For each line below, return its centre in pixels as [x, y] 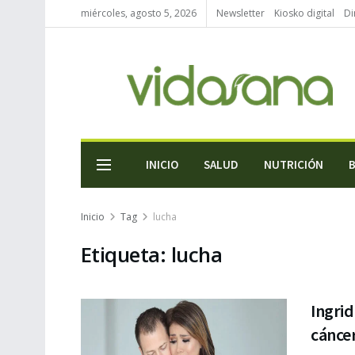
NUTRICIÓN [294, 164]
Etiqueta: [126, 254]
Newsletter [240, 13]
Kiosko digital [304, 13]
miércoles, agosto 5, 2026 [139, 13]
